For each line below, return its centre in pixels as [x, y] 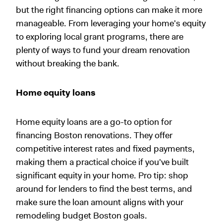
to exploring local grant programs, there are [100, 36]
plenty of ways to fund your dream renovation [103, 50]
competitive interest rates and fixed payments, [105, 148]
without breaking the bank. [68, 63]
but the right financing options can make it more [109, 10]
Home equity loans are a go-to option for [94, 122]
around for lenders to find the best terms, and [104, 189]
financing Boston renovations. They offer [94, 135]
